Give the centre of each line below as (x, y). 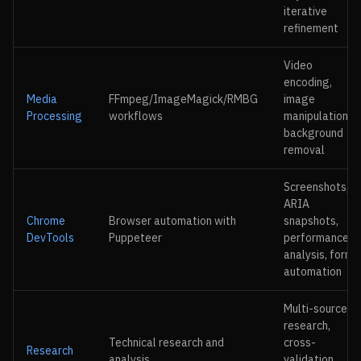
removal (304, 150)
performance (316, 238)
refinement (311, 28)
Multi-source (315, 309)
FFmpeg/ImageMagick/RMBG (183, 99)
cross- (300, 342)
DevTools (50, 238)
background (313, 133)
